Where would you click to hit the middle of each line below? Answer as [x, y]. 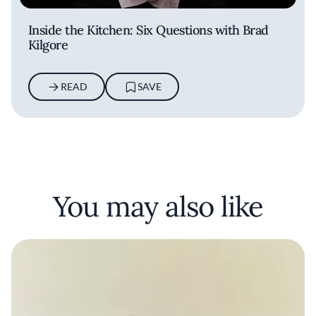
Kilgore [48, 44]
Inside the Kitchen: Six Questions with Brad [148, 30]
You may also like [158, 206]
